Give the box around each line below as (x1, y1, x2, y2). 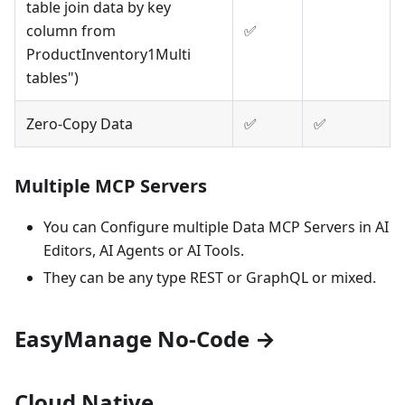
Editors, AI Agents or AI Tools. (43, 240, 244, 261)
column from (26, 21, 116, 42)
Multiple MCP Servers (14, 174, 207, 199)
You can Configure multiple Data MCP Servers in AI (43, 217, 389, 238)
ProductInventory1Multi (26, 44, 191, 65)
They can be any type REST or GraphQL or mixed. (43, 268, 376, 288)
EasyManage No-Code (14, 324, 255, 354)
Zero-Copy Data (26, 114, 133, 135)
